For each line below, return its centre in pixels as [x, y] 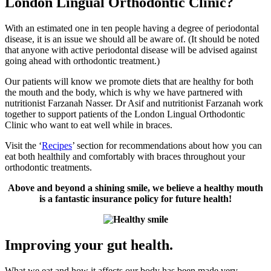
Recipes [57, 146]
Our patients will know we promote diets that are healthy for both [129, 82]
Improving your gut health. [89, 245]
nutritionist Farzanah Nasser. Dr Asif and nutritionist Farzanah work [134, 103]
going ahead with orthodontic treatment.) [82, 61]
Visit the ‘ [23, 146]
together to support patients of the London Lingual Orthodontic [125, 114]
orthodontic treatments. [48, 168]
